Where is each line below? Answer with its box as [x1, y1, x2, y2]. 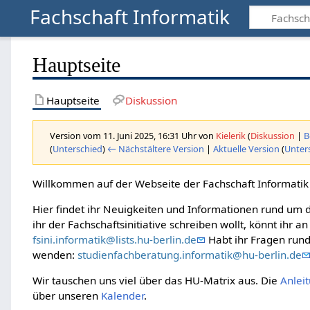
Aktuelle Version [212, 142, 280, 155]
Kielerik [215, 129, 246, 142]
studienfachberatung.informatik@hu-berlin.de [77, 247, 302, 262]
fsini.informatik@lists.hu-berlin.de [32, 232, 197, 246]
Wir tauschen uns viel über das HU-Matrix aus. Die [32, 273, 280, 288]
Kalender [100, 289, 144, 303]
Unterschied [52, 142, 102, 155]
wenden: [32, 247, 77, 262]
